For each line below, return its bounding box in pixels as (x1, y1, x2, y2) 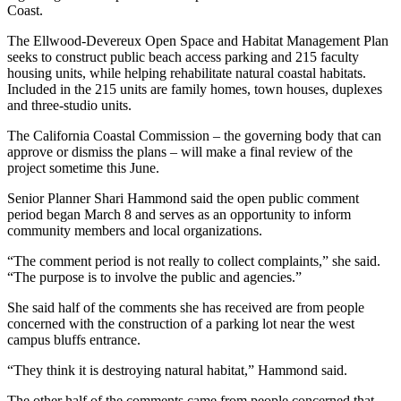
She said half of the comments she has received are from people (7, 299, 364, 315)
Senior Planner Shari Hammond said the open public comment (7, 190, 359, 206)
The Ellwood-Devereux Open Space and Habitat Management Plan (7, 32, 388, 48)
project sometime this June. (7, 159, 159, 175)
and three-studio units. (7, 97, 132, 113)
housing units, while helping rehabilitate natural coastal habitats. (7, 64, 366, 81)
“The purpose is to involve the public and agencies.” (7, 269, 302, 285)
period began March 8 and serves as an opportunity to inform (7, 206, 351, 222)
